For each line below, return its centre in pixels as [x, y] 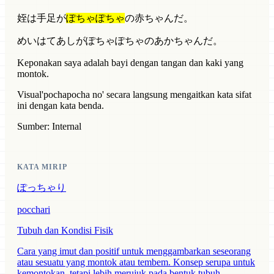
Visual [29, 95]
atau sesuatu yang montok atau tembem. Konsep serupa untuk [136, 262]
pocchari [34, 210]
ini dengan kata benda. [61, 106]
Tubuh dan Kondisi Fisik [65, 231]
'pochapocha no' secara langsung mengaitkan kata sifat [146, 95]
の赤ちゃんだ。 [159, 18]
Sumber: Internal [49, 127]
